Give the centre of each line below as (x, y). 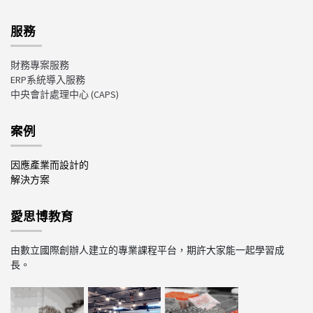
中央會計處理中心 (50, 94)
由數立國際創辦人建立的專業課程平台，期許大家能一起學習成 (147, 250)
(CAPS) (105, 94)
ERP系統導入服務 (48, 79)
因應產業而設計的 (50, 165)
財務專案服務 (40, 65)
